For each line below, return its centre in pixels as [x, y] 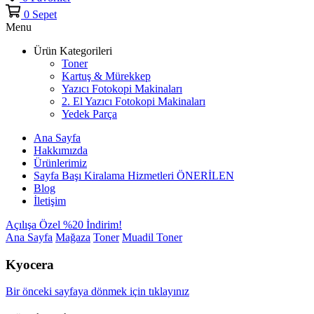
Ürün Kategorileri [73, 50]
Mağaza [73, 237]
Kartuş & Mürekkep [106, 76]
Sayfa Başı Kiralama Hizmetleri [104, 175]
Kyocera [30, 264]
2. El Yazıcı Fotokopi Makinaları [134, 101]
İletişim [50, 200]
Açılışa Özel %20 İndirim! [64, 224]
